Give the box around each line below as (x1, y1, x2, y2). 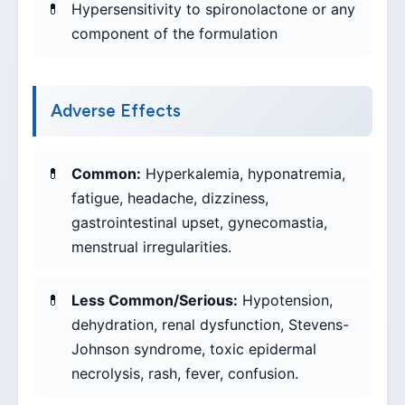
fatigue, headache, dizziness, (71, 189, 268, 208)
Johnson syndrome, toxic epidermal (71, 340, 316, 359)
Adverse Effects (51, 100, 181, 122)
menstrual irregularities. (71, 238, 231, 257)
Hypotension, (238, 291, 333, 310)
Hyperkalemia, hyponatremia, (141, 165, 345, 184)
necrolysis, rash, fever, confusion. (71, 364, 298, 383)
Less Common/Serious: (71, 291, 238, 310)
